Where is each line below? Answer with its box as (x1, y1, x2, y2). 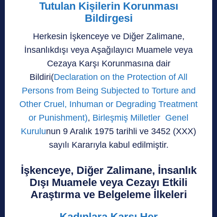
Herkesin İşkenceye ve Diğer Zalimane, (32, 31, 185, 41)
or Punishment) (29, 112, 88, 123)
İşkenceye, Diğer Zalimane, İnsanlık (20, 164, 197, 176)
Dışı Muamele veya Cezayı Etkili (30, 176, 187, 188)
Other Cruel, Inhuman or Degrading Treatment (19, 99, 198, 109)
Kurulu (21, 126, 46, 136)
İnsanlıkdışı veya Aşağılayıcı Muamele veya (24, 45, 193, 55)
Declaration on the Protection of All (54, 72, 187, 82)
